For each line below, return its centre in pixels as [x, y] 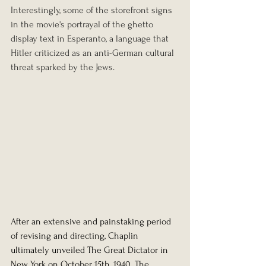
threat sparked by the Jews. [63, 67]
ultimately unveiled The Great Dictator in [91, 250]
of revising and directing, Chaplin [76, 236]
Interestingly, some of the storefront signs [93, 10]
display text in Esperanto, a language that [91, 39]
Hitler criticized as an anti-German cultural [94, 53]
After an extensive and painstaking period [92, 222]
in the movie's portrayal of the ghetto [83, 25]
